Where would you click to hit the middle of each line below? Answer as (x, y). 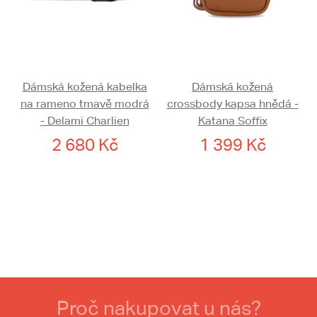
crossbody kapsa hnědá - (232, 104)
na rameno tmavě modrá (85, 104)
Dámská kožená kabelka (85, 87)
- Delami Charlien (85, 121)
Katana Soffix (232, 121)
